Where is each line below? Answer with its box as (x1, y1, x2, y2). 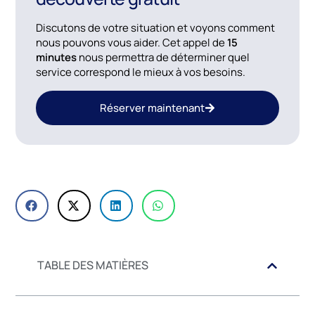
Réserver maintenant (100, 100, 205, 115)
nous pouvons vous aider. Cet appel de (35, 34, 227, 50)
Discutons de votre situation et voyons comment (35, 20, 275, 35)
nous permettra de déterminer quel (76, 49, 250, 65)
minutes (35, 49, 77, 65)
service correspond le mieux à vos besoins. (35, 64, 245, 79)
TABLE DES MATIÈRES (37, 257, 149, 274)
